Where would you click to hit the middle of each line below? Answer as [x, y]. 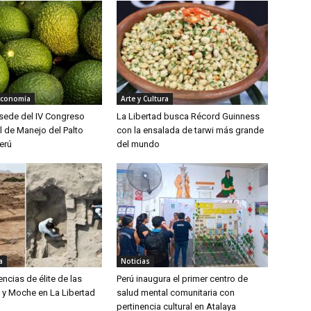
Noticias [135, 261]
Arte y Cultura [145, 99]
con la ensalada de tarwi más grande [190, 130]
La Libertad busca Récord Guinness [188, 116]
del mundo [138, 144]
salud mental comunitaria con [176, 293]
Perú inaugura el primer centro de [182, 279]
